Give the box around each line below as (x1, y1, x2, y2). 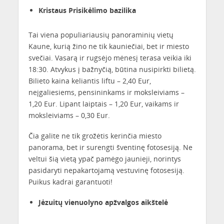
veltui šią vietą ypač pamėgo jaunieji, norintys (28, 154, 181, 164)
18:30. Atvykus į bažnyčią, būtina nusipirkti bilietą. (28, 64, 196, 74)
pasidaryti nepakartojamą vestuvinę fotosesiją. (28, 165, 184, 175)
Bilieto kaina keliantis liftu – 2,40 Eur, (28, 76, 151, 86)
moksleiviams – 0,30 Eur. (28, 110, 110, 120)
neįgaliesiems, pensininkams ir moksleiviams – (28, 87, 184, 97)
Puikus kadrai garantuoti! (28, 177, 112, 187)
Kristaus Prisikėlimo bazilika (38, 5, 136, 15)
